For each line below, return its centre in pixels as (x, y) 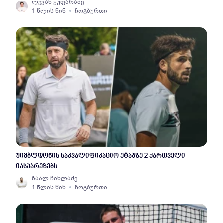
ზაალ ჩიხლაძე (55, 178)
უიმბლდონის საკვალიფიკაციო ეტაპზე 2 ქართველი (101, 156)
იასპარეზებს (37, 167)
